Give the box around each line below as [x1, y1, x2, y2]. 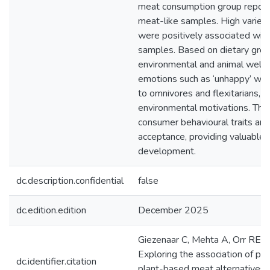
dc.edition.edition [16, 204, 86, 217]
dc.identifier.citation [16, 255, 96, 268]
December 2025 [138, 204, 209, 217]
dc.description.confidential [16, 174, 124, 187]
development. [138, 145, 196, 158]
